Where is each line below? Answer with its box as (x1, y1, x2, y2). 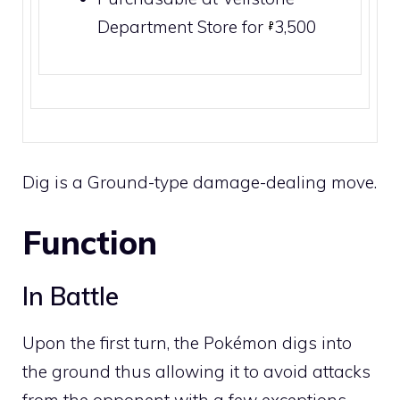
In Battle (22, 279, 119, 312)
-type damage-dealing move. (148, 171, 377, 193)
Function (22, 221, 157, 262)
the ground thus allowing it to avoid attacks (22, 360, 371, 382)
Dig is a (22, 171, 87, 193)
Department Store (97, 15, 237, 37)
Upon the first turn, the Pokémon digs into (22, 331, 352, 354)
